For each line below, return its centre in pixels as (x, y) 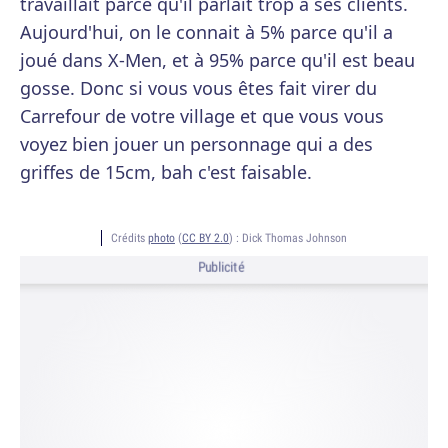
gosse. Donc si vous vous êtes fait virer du (198, 88)
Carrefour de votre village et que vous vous (202, 116)
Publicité (221, 267)
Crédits (129, 237)
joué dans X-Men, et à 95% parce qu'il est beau (217, 60)
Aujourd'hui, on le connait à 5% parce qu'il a (206, 32)
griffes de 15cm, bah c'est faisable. (166, 172)
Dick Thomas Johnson (294, 237)
